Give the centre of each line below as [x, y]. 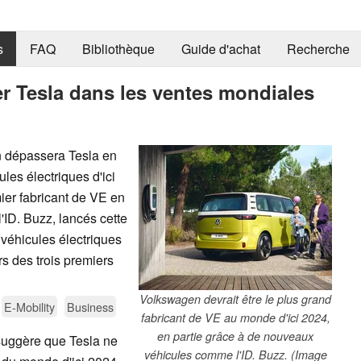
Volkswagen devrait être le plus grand [235, 299]
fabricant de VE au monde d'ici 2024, [235, 317]
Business [90, 306]
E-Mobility [29, 306]
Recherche [318, 49]
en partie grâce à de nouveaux [235, 336]
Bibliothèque [118, 49]
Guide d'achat [220, 49]
